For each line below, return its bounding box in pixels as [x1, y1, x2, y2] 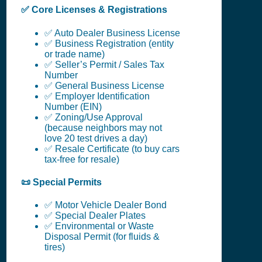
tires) [44, 242, 65, 253]
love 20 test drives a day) [44, 133, 147, 143]
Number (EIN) [44, 101, 102, 112]
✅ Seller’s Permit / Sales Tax [44, 59, 164, 70]
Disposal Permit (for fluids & [44, 232, 160, 242]
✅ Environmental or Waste [44, 221, 154, 232]
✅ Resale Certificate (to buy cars [44, 143, 180, 154]
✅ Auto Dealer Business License [44, 27, 180, 38]
